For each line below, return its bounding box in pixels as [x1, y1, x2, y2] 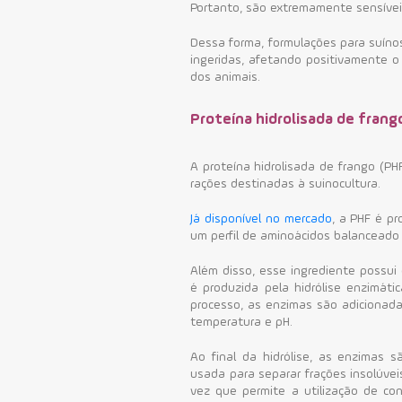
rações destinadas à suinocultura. [190, 177, 381, 190]
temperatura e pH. [190, 315, 293, 328]
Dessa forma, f [190, 36, 273, 49]
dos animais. [190, 70, 261, 83]
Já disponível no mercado [190, 212, 332, 225]
